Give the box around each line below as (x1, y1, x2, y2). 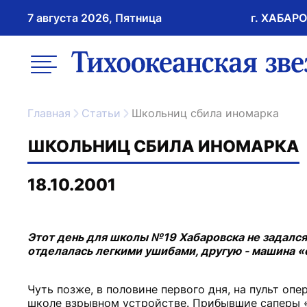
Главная (34, 106, 71, 120)
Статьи (90, 106, 121, 120)
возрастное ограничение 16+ (68, 40, 226, 53)
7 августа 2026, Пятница (27, 11, 162, 25)
